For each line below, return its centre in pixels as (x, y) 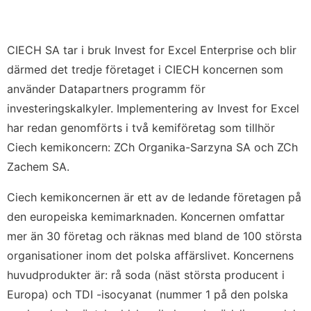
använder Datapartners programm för (106, 89)
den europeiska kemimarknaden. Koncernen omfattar (146, 217)
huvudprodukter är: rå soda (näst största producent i (146, 275)
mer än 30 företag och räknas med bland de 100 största (154, 236)
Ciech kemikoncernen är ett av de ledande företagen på (154, 197)
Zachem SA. (38, 167)
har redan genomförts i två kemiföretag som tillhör (141, 128)
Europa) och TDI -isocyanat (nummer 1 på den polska (148, 294)
